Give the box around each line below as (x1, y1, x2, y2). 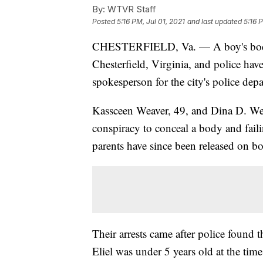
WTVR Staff (105, 3, 156, 15)
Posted (92, 16, 117, 26)
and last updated (187, 16, 242, 26)
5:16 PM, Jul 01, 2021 (117, 16, 185, 26)
